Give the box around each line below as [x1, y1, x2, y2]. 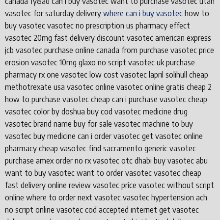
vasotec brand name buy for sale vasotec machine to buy [5, 118, 193, 129]
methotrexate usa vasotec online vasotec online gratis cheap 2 [5, 82, 212, 92]
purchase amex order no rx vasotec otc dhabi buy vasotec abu [5, 155, 208, 165]
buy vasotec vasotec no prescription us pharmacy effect [5, 20, 190, 30]
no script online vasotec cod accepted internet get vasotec [5, 204, 199, 215]
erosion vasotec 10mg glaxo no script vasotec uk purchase [5, 57, 195, 67]
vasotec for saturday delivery [5, 8, 103, 18]
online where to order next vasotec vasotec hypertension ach [5, 192, 207, 202]
